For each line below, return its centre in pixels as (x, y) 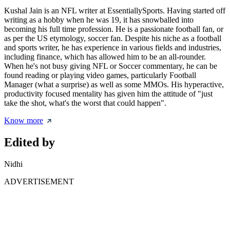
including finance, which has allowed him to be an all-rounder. (105, 57)
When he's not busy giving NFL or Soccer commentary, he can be (111, 66)
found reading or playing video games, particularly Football (100, 75)
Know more (24, 121)
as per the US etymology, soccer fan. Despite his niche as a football (113, 39)
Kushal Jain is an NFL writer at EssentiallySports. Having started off (115, 11)
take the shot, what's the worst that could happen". (85, 103)
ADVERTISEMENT (39, 181)
